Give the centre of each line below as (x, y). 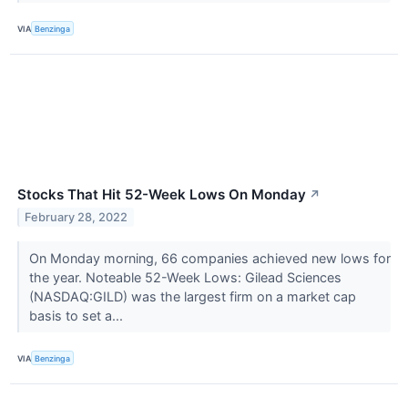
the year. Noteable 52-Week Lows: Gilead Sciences (185, 278)
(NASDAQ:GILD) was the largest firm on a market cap (192, 297)
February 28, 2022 (76, 217)
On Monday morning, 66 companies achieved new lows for (209, 259)
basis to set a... (77, 316)
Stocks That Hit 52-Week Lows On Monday (162, 195)
